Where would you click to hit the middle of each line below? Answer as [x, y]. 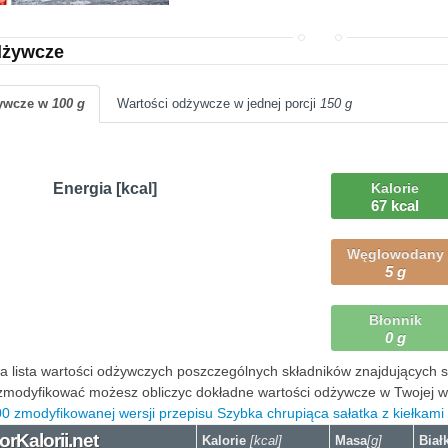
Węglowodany [395, 254]
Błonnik [395, 320]
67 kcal [395, 206]
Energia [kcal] [104, 189]
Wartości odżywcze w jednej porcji [218, 104]
